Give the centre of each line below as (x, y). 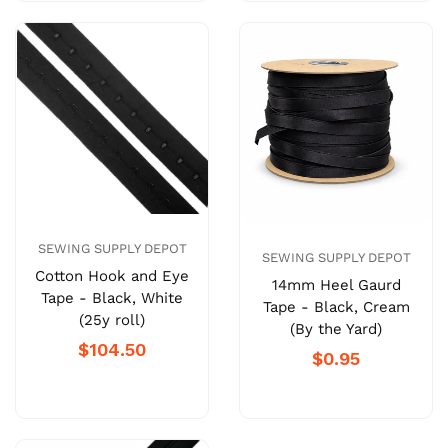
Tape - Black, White (112, 298)
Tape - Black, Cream (336, 307)
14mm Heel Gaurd (336, 285)
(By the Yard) (336, 329)
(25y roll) (112, 320)
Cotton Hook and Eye (112, 276)
